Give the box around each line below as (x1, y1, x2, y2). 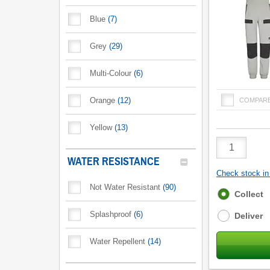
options (217, 199, 249, 209)
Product (216, 136, 249, 146)
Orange (90, 96, 115, 105)
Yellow (90, 123, 112, 132)
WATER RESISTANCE (67, 155, 160, 168)
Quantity (216, 146, 251, 157)
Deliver (234, 211, 263, 221)
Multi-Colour (90, 69, 131, 78)
